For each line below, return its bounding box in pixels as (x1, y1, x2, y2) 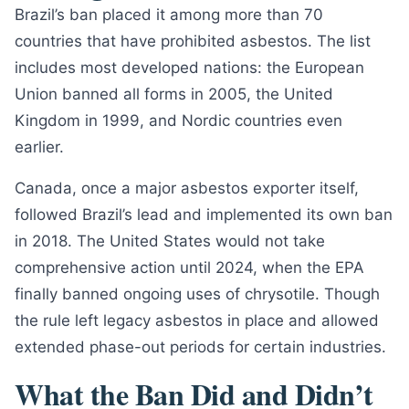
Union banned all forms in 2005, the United (15, 85, 333, 103)
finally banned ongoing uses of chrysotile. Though (15, 285, 380, 303)
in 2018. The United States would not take (15, 232, 325, 250)
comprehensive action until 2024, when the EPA (15, 258, 364, 277)
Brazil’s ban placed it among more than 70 (15, 5, 323, 24)
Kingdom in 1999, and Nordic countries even (15, 111, 342, 130)
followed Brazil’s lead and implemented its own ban (15, 205, 393, 224)
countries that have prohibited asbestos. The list (15, 32, 371, 50)
